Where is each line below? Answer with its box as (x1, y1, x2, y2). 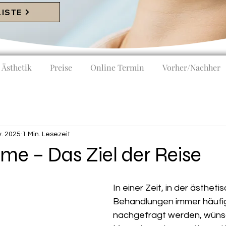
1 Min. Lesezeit (22, 130, 70, 138)
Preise (50, 62, 72, 73)
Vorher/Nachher (162, 62, 220, 73)
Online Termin (90, 62, 144, 73)
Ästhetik (2, 62, 32, 73)
